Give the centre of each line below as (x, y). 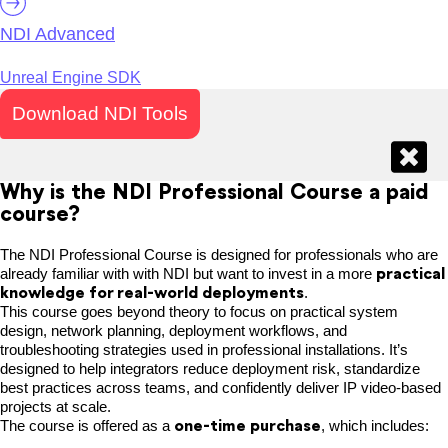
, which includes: (375, 426)
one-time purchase (247, 425)
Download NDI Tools (100, 114)
